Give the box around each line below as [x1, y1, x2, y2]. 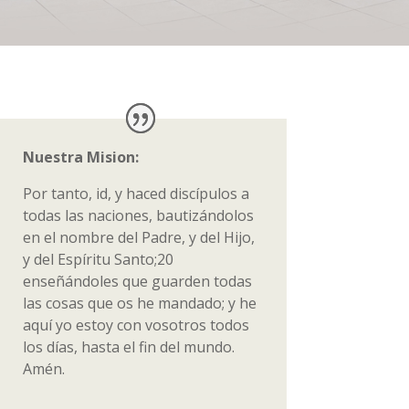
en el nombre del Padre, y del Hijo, [22, 227, 255, 248]
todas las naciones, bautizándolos [22, 205, 254, 226]
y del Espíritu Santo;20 [22, 249, 173, 270]
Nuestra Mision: [22, 147, 139, 168]
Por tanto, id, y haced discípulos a [22, 184, 249, 204]
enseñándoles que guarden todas [22, 271, 252, 292]
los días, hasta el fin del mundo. [22, 337, 235, 358]
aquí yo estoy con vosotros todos [22, 315, 249, 336]
